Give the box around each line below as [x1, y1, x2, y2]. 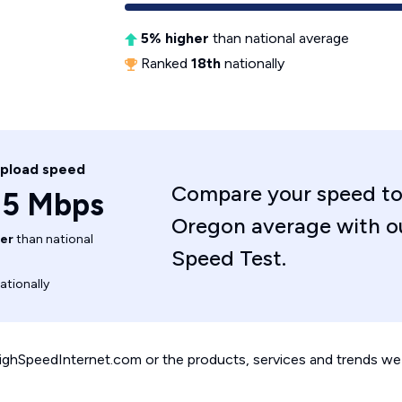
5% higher [141, 30, 209, 47]
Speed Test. [170, 245, 286, 271]
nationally [221, 55, 284, 72]
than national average [209, 30, 349, 47]
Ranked [137, 55, 191, 72]
